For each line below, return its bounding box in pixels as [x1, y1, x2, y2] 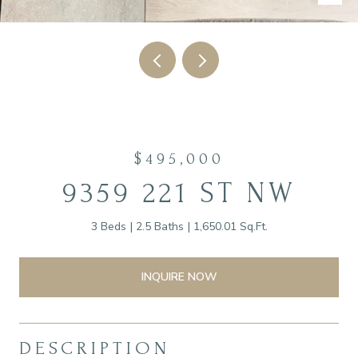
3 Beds [90, 219, 126, 234]
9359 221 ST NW [62, 177, 296, 209]
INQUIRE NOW [141, 268, 217, 284]
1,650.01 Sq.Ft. [193, 219, 268, 234]
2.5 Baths [135, 219, 184, 234]
